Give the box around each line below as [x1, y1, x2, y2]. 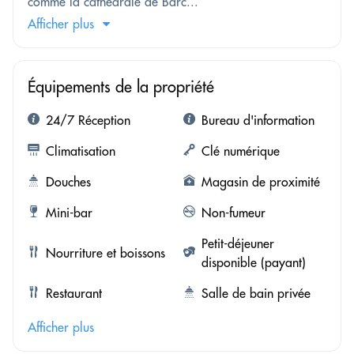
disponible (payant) [201, 254, 306, 271]
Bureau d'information [201, 112, 314, 129]
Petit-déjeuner [201, 235, 274, 252]
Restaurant [46, 285, 102, 302]
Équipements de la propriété [28, 77, 214, 97]
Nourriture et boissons [46, 245, 165, 262]
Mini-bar [46, 205, 92, 221]
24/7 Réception [46, 112, 130, 129]
